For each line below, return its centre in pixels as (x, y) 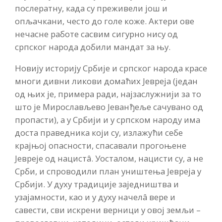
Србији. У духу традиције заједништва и (97, 184)
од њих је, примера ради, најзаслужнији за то (108, 94)
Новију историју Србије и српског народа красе (111, 68)
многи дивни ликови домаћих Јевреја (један (106, 81)
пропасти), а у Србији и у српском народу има (108, 119)
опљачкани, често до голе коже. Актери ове (105, 21)
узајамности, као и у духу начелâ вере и (95, 197)
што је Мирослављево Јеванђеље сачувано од (109, 107)
